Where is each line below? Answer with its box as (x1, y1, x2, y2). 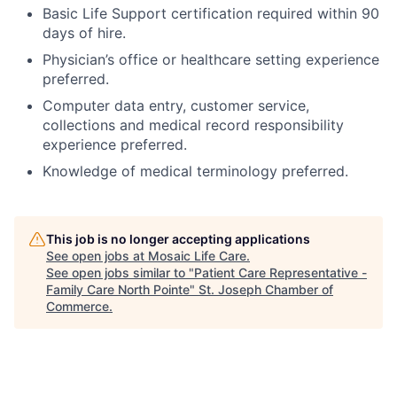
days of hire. (43, 24, 126, 43)
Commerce (46, 299, 109, 315)
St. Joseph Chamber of (198, 282, 333, 298)
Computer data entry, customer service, (43, 97, 309, 115)
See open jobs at (46, 248, 148, 264)
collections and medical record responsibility (43, 116, 344, 135)
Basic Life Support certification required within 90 (43, 4, 379, 23)
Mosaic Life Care (148, 248, 246, 264)
